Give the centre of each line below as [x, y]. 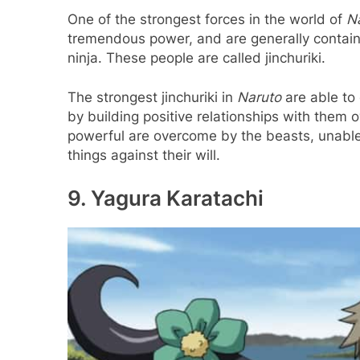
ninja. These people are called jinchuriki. [196, 57]
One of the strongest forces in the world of [207, 19]
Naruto [259, 98]
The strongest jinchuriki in [152, 98]
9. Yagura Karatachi [166, 198]
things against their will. [144, 155]
